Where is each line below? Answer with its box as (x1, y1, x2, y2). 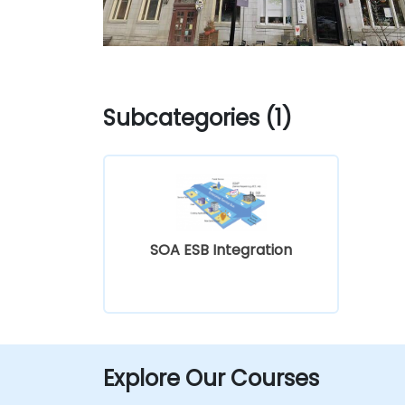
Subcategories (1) (103, 102, 292, 133)
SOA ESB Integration (150, 239, 292, 260)
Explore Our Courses (103, 363, 319, 393)
